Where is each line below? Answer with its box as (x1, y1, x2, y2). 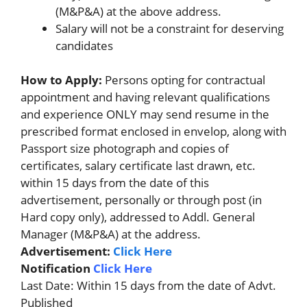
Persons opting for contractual (102, 72, 265, 88)
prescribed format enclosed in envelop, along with (21, 123, 286, 139)
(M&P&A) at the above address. (56, 3, 221, 19)
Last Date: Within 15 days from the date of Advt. (21, 278, 276, 293)
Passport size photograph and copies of (21, 140, 229, 156)
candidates (56, 37, 113, 53)
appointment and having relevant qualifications (21, 89, 270, 105)
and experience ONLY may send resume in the (21, 106, 269, 122)
